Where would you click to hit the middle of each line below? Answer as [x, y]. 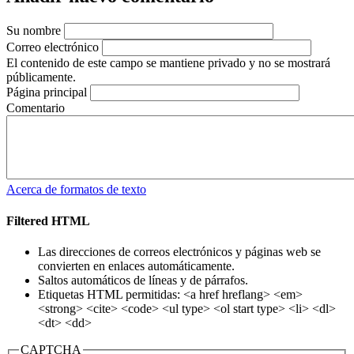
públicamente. [41, 77]
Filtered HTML [48, 220]
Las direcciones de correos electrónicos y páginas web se [179, 251]
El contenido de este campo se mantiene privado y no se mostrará [168, 63]
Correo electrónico [53, 47]
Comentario [36, 108]
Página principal [47, 92]
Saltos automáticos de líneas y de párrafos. [143, 280]
